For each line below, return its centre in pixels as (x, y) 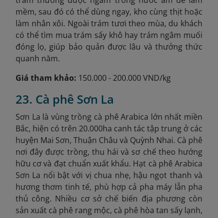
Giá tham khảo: (46, 78)
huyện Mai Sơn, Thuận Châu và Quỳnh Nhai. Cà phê (109, 140)
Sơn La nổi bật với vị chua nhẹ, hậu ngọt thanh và (109, 175)
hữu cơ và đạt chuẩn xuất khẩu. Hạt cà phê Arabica (109, 163)
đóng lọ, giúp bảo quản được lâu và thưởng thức (109, 46)
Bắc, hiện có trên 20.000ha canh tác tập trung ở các (109, 128)
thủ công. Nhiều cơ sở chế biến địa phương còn (109, 198)
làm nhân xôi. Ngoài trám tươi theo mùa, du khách (109, 23)
